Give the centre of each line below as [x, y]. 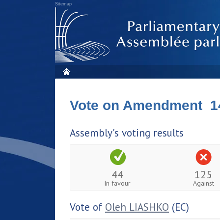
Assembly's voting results [127, 133]
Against [203, 183]
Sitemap [63, 4]
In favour [118, 183]
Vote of [87, 207]
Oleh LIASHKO [137, 207]
